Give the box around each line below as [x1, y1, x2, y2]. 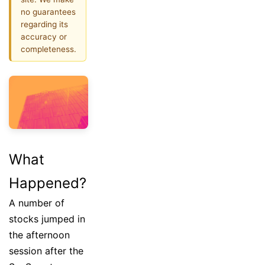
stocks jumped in [9, 212, 85, 225]
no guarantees [21, 7, 76, 17]
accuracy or [21, 31, 67, 41]
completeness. [21, 44, 76, 54]
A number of [9, 196, 64, 209]
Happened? [9, 174, 86, 192]
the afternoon [9, 228, 70, 241]
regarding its [21, 19, 68, 29]
